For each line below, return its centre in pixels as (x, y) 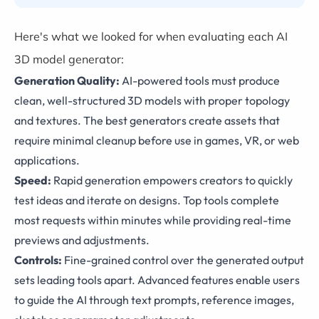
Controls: (38, 260)
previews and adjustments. (82, 240)
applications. (47, 160)
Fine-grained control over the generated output (183, 260)
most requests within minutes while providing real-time (153, 220)
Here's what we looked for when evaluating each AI (151, 36)
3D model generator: (69, 59)
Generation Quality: (67, 80)
